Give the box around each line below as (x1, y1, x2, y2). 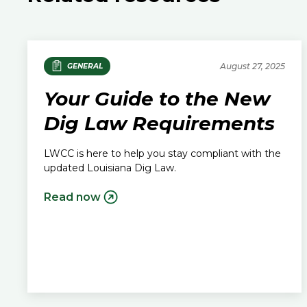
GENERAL (66, 61, 103, 71)
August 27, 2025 (220, 60, 285, 71)
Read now (44, 190, 101, 204)
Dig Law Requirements (44, 111, 275, 135)
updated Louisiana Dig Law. (44, 161, 176, 174)
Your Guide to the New (44, 86, 270, 110)
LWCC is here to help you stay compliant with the (44, 147, 281, 160)
